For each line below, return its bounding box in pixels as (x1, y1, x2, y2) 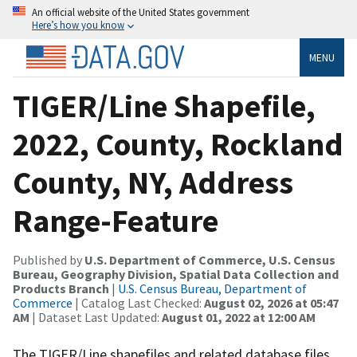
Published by (13, 251, 84, 268)
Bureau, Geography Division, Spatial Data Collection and (13, 265, 339, 282)
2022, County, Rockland (13, 124, 343, 164)
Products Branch (13, 280, 109, 296)
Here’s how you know (32, 18, 124, 31)
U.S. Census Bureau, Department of (118, 280, 307, 296)
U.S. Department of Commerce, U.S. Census (84, 251, 335, 268)
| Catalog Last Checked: (73, 294, 204, 311)
